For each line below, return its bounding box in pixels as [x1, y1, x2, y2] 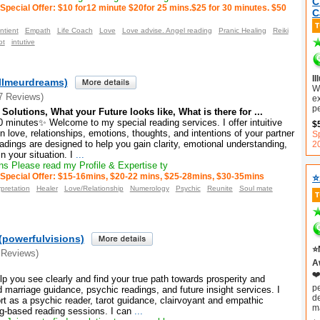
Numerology [129, 184, 169, 192]
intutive [11, 38, 35, 46]
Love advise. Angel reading [121, 26, 212, 35]
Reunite [206, 184, 233, 192]
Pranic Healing [218, 26, 266, 35]
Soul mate [239, 184, 273, 192]
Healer [36, 184, 58, 192]
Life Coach [56, 26, 93, 35]
